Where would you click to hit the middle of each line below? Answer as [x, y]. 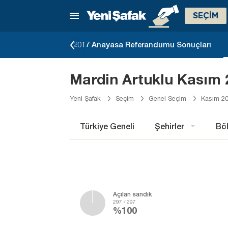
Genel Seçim [167, 98]
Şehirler [169, 126]
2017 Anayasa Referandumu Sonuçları [142, 44]
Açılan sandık [132, 194]
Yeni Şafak [85, 98]
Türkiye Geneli [107, 126]
